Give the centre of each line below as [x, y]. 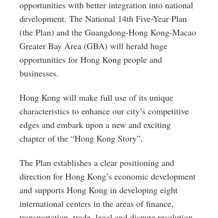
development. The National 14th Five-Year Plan [103, 18]
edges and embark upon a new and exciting [95, 125]
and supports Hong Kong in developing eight [99, 190]
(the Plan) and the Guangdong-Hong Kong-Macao [108, 32]
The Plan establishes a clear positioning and [97, 163]
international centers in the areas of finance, [97, 203]
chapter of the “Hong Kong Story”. [81, 138]
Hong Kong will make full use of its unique [96, 97]
